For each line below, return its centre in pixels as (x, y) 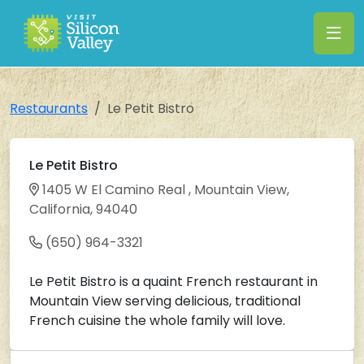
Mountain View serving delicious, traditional (165, 301)
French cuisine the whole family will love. (157, 321)
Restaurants (49, 108)
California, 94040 (83, 209)
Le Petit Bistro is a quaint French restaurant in (173, 282)
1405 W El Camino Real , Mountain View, (164, 190)
